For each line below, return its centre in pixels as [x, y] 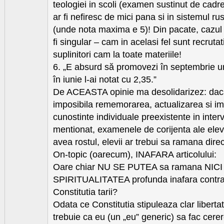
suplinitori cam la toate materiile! [117, 55]
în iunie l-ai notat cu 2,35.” [105, 80]
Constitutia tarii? [85, 192]
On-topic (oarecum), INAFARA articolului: [135, 155]
